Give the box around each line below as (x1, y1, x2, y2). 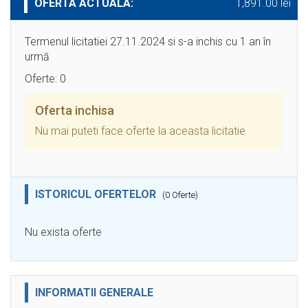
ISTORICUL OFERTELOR (35, 188, 159, 201)
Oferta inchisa (35, 103, 114, 118)
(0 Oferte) (162, 190, 198, 201)
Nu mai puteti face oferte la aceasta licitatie (35, 124, 245, 138)
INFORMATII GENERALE (35, 286, 153, 300)
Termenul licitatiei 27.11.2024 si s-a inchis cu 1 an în (25, 35, 271, 49)
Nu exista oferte (25, 225, 102, 239)
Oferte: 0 (25, 72, 66, 86)
